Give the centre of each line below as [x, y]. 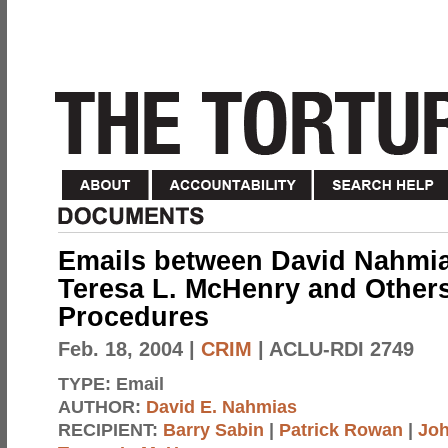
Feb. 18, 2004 [120, 349]
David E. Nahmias [221, 406]
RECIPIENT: [110, 429]
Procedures [133, 317]
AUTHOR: [102, 406]
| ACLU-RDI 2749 [333, 349]
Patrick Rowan [341, 429]
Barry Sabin [213, 429]
